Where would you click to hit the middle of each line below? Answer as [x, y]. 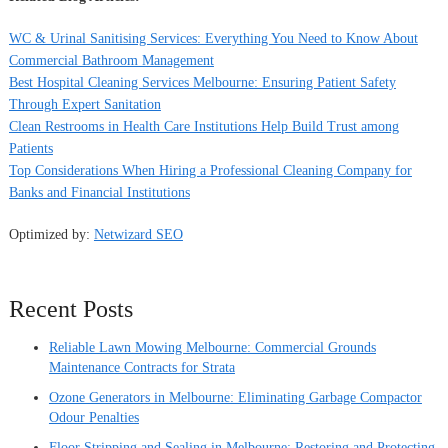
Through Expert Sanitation [84, 104]
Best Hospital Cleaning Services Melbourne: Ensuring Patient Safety [202, 82]
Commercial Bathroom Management [111, 60]
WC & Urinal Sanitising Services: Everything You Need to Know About [213, 38]
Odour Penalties [93, 417]
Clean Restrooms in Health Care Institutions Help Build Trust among [203, 126]
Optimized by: [51, 234]
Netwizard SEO [138, 234]
